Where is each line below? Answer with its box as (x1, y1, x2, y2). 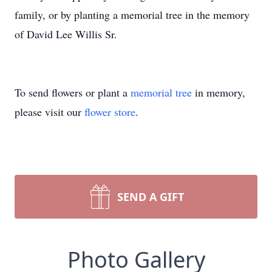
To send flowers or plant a (15, 85, 131, 100)
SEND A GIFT (117, 189, 184, 204)
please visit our (15, 104, 84, 119)
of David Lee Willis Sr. (15, 27, 117, 41)
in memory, (192, 85, 245, 100)
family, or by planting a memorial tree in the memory (15, 7, 250, 22)
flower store (84, 104, 135, 119)
